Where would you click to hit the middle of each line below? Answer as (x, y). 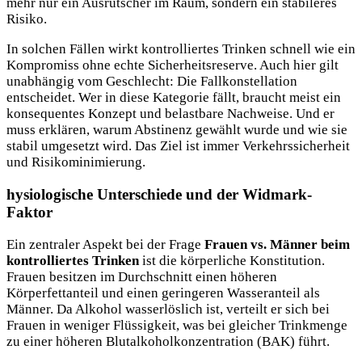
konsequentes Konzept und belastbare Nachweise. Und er (170, 113)
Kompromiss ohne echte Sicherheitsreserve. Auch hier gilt (173, 65)
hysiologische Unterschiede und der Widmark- (159, 194)
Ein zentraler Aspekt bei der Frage (105, 244)
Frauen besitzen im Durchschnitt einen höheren (142, 276)
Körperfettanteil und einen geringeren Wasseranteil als (163, 293)
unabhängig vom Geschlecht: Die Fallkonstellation (152, 81)
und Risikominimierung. (76, 162)
